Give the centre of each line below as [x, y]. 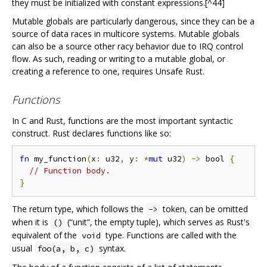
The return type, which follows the [79, 209]
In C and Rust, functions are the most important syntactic [122, 120]
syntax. [111, 248]
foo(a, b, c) [66, 248]
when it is [31, 222]
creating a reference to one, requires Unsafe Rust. [108, 72]
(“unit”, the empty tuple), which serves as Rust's [157, 222]
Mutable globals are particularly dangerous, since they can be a [133, 21]
